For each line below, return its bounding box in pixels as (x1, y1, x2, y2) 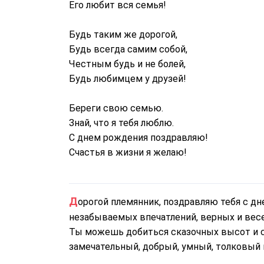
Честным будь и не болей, (69, 58, 186, 70)
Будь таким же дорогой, (69, 29, 177, 40)
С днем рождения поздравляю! (69, 132, 208, 143)
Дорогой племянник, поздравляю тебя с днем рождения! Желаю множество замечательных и (69, 195, 78, 207)
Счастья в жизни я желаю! (69, 147, 187, 158)
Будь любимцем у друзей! (69, 73, 186, 84)
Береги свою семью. (69, 103, 163, 114)
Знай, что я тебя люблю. (69, 117, 174, 128)
